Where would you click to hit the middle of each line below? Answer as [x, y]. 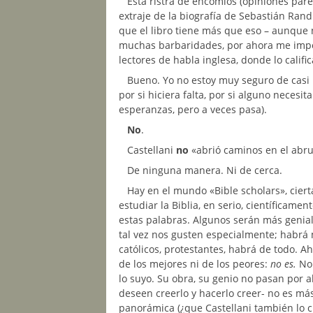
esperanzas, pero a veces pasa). [193, 109]
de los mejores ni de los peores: [195, 264]
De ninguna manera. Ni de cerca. [205, 170]
